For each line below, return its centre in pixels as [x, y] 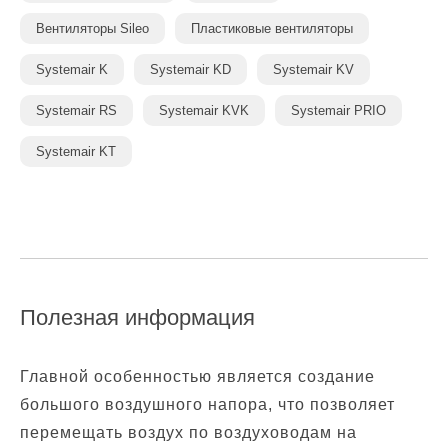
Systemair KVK [204, 110]
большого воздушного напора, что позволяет [207, 404]
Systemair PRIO [338, 110]
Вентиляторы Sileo [92, 28]
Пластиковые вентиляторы [272, 28]
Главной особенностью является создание [197, 376]
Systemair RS [76, 110]
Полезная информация [137, 317]
